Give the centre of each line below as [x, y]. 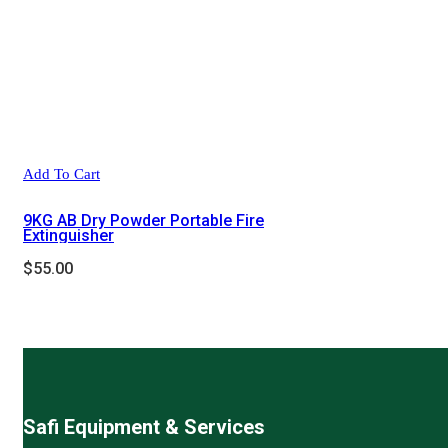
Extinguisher [68, 235]
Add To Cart [61, 174]
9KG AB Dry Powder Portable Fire [143, 220]
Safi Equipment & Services [144, 426]
